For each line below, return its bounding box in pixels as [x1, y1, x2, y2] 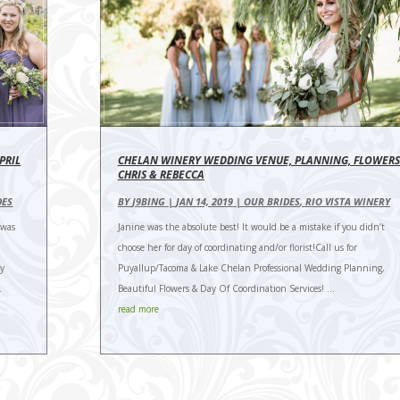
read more [117, 303, 159, 316]
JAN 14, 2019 [175, 195, 233, 209]
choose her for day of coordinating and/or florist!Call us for [117, 241, 357, 254]
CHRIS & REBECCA [117, 167, 204, 183]
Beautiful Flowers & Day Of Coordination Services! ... [117, 282, 335, 296]
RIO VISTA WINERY [304, 195, 390, 209]
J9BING [131, 195, 165, 209]
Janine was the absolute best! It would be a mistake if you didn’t [117, 221, 385, 234]
